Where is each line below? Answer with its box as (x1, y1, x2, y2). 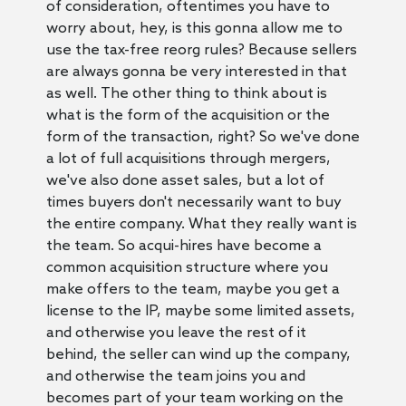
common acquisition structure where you (45, 258, 328, 276)
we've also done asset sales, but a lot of (45, 171, 324, 189)
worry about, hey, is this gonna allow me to (45, 19, 343, 37)
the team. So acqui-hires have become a (45, 237, 322, 255)
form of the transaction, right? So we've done (45, 128, 360, 146)
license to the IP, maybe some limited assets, (45, 302, 355, 320)
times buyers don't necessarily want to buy (45, 193, 342, 211)
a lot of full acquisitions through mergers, (45, 150, 331, 168)
